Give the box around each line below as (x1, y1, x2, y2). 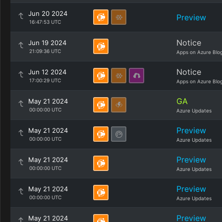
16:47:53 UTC (29, 19, 61, 25)
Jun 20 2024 (28, 9, 67, 17)
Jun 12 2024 (28, 68, 66, 76)
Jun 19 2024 (28, 39, 66, 47)
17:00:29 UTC (29, 77, 61, 83)
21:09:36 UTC (29, 48, 61, 54)
